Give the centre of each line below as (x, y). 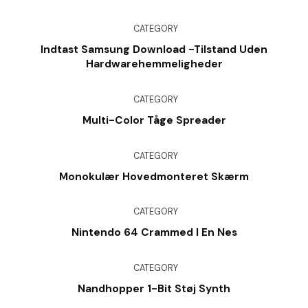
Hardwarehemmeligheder (154, 64)
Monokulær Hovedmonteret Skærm (154, 176)
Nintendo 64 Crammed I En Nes (154, 233)
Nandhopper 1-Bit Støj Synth (154, 288)
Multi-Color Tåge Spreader (154, 121)
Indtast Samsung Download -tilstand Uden (154, 50)
